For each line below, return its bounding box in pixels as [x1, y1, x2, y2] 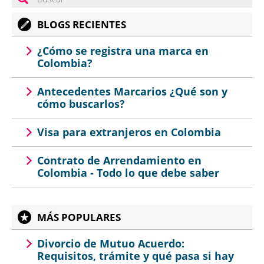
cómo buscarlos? [37, 96, 125, 111]
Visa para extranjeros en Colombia [37, 124, 221, 139]
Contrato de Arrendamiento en [37, 153, 202, 167]
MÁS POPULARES [37, 210, 121, 224]
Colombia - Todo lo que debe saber [37, 165, 219, 180]
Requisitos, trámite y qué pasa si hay [37, 248, 234, 263]
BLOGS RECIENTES [37, 17, 126, 31]
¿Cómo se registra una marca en [37, 43, 209, 58]
